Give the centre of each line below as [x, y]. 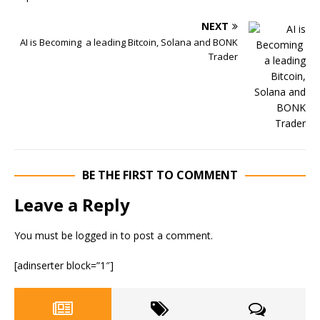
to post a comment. [165, 235]
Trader [223, 56]
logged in [97, 235]
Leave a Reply [72, 205]
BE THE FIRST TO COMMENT [160, 175]
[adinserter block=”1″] [64, 265]
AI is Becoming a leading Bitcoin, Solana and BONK [129, 42]
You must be [45, 235]
